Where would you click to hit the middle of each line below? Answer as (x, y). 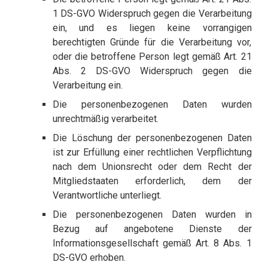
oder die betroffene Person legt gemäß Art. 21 (152, 57)
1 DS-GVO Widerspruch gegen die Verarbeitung (152, 14)
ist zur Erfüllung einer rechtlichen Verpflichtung (152, 153)
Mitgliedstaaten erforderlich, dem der (152, 181)
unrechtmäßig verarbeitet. (105, 119)
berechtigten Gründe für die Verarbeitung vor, (152, 42)
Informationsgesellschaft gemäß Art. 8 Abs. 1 (152, 243)
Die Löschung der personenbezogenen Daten (152, 138)
